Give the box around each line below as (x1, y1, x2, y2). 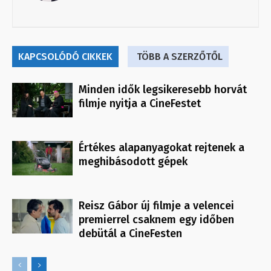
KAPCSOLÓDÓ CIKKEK (18, 51, 113, 63)
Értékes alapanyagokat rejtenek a (79, 141, 244, 155)
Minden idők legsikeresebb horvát (79, 83, 247, 97)
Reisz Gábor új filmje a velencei (79, 199, 234, 213)
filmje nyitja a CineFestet (79, 97, 201, 111)
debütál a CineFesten (79, 227, 182, 241)
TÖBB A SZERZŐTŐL (137, 51, 223, 63)
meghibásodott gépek (79, 155, 188, 169)
